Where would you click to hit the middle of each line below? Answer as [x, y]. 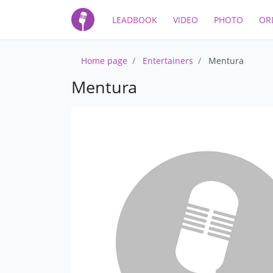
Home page [104, 61]
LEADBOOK [135, 19]
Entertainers [168, 61]
